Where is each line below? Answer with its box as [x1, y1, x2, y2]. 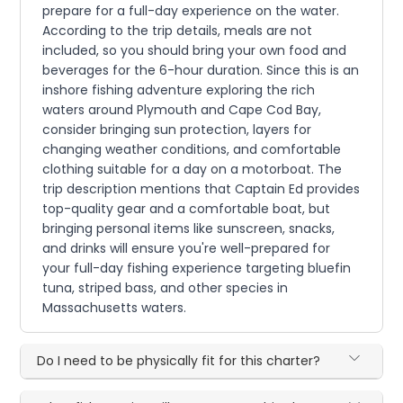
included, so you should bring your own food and [42, 41, 347, 60]
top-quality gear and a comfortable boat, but [42, 200, 331, 219]
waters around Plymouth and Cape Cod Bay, [42, 101, 322, 120]
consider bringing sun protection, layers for [42, 121, 312, 139]
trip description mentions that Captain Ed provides [42, 180, 361, 199]
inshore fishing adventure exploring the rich [42, 81, 316, 100]
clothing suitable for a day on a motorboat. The [42, 160, 343, 179]
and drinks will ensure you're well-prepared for [42, 239, 331, 258]
